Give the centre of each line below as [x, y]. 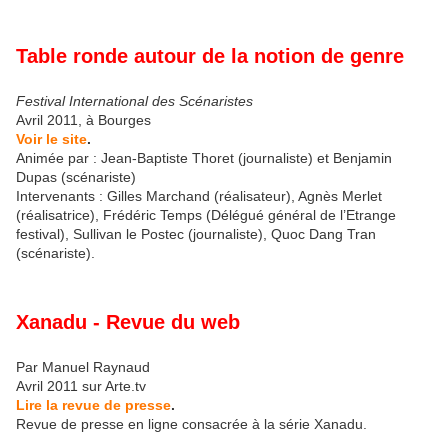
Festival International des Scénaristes [134, 100]
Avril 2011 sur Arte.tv [81, 386]
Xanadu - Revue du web [128, 322]
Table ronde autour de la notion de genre [210, 55]
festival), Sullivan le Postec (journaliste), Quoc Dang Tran [196, 233]
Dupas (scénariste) [76, 176]
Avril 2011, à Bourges [83, 119]
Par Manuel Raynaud [83, 367]
